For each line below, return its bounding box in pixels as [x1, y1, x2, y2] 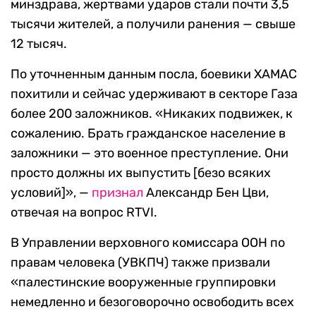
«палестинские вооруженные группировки [11, 274, 276, 291]
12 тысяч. [11, 36, 67, 52]
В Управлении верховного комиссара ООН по [11, 235, 285, 251]
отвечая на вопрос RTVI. [11, 205, 157, 221]
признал [92, 185, 143, 201]
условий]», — [11, 185, 92, 201]
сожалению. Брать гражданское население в [11, 126, 286, 142]
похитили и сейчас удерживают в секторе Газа [11, 86, 298, 102]
